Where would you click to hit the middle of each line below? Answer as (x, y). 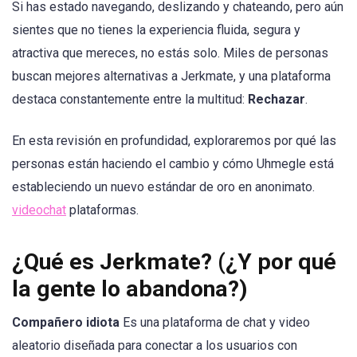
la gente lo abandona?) (130, 288)
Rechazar (277, 100)
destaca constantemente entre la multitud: (130, 100)
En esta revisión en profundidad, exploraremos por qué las (174, 141)
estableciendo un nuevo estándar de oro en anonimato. (163, 187)
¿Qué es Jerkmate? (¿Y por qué (174, 261)
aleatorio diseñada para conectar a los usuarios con (155, 345)
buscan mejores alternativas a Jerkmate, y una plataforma (171, 76)
